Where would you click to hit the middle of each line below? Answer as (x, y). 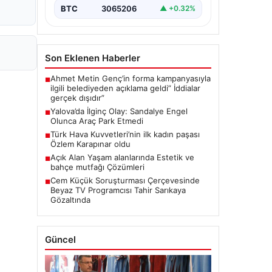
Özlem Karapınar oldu (90, 144)
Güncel (60, 239)
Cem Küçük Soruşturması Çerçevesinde (125, 180)
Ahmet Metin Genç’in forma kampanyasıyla (131, 78)
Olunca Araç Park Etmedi (97, 121)
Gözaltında (70, 199)
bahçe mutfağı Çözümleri (97, 167)
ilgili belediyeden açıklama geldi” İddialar (125, 88)
